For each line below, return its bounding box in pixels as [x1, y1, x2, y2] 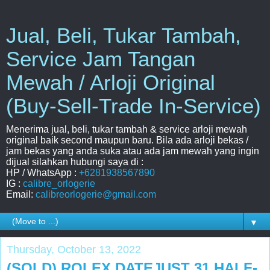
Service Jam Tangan [6, 48, 195, 71]
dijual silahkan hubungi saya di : [6, 157, 143, 167]
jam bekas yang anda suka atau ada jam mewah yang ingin [6, 146, 259, 156]
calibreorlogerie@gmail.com [36, 189, 156, 199]
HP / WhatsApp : [6, 168, 79, 178]
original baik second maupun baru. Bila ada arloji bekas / [6, 135, 248, 145]
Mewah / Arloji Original [6, 71, 215, 94]
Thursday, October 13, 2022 [7, 243, 141, 256]
